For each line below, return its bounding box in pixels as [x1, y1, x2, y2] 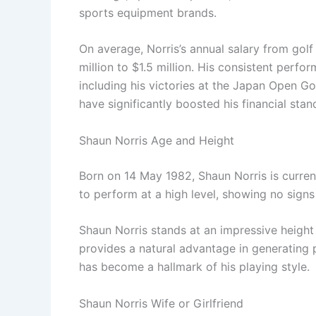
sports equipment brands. [79, 5, 217, 20]
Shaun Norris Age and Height [79, 133, 234, 147]
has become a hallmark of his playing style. [79, 260, 310, 274]
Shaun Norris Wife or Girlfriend [79, 296, 243, 310]
